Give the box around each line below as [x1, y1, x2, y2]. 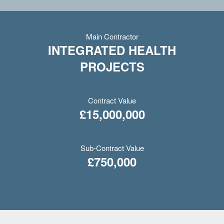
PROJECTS [79, 58, 144, 75]
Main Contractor [85, 31, 138, 41]
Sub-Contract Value [80, 142, 144, 153]
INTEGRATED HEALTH [48, 41, 176, 58]
